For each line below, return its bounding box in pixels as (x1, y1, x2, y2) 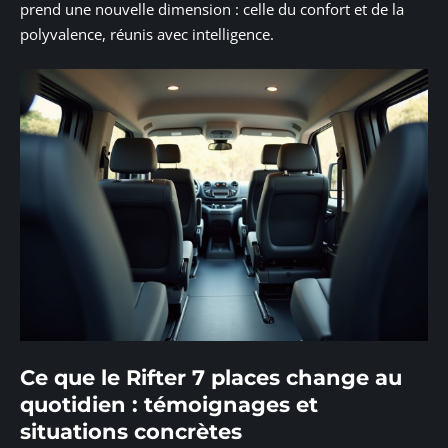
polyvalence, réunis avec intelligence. (20, 23, 274, 44)
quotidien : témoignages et (20, 391, 318, 417)
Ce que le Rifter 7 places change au (20, 364, 402, 390)
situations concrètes (20, 418, 242, 444)
